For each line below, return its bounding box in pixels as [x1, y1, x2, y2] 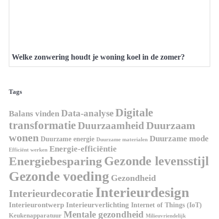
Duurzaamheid [78, 119, 144, 131]
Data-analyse [61, 108, 113, 118]
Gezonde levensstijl [104, 153, 209, 168]
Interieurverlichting [66, 200, 129, 209]
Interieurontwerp [9, 200, 64, 209]
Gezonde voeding [9, 168, 109, 184]
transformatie [9, 119, 76, 131]
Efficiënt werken [9, 147, 47, 153]
